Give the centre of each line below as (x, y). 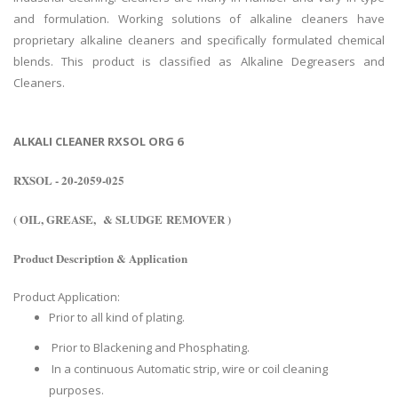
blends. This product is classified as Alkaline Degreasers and (199, 62)
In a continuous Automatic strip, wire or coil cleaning (188, 369)
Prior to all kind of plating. (117, 318)
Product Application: (68, 297)
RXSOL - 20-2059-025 (71, 180)
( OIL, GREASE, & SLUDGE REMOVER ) (122, 219)
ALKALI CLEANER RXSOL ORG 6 (98, 142)
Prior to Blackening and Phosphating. (149, 348)
